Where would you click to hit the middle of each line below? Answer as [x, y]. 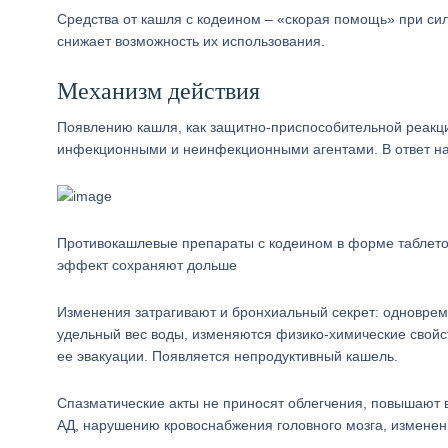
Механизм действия [158, 91]
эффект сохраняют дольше [147, 265]
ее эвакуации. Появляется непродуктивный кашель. [227, 356]
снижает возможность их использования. [191, 41]
